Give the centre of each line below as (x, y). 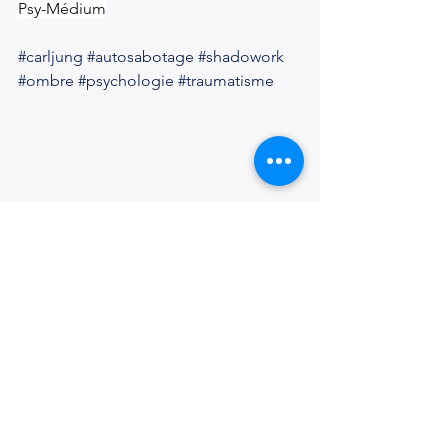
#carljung (50, 56)
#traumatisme (226, 80)
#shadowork (241, 56)
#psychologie (126, 80)
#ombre (46, 80)
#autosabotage (140, 56)
